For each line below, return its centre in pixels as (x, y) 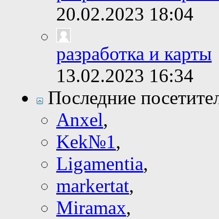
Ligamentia (100, 164)
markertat (93, 186)
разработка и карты (134, 54)
